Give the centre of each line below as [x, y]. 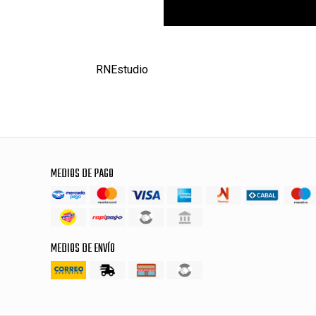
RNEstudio [122, 70]
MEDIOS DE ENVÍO [83, 249]
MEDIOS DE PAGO [82, 174]
